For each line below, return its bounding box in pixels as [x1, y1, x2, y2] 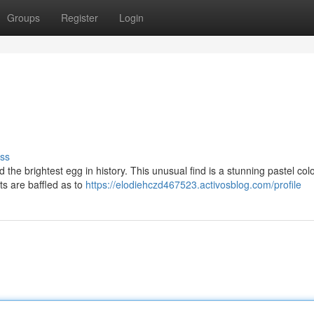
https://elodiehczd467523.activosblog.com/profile [86, 177, 301, 191]
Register [61, 11, 98, 25]
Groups [7, 11, 40, 25]
